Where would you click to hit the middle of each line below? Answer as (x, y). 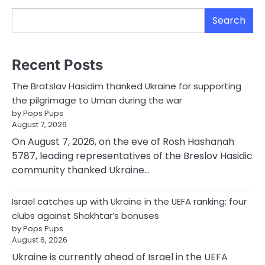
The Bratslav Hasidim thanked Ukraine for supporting (127, 86)
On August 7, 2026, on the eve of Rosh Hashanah (123, 141)
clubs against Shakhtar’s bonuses (85, 215)
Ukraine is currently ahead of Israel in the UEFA (120, 257)
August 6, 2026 (40, 240)
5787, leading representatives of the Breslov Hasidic (132, 156)
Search (229, 21)
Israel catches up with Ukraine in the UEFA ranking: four (129, 201)
